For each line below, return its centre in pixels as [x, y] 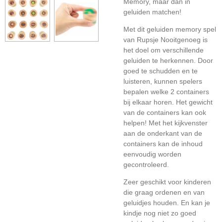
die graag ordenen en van [164, 192]
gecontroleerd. [146, 165]
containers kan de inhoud [163, 144]
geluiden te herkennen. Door [168, 60]
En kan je [195, 203]
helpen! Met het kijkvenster [166, 123]
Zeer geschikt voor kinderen [167, 182]
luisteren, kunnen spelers [163, 81]
